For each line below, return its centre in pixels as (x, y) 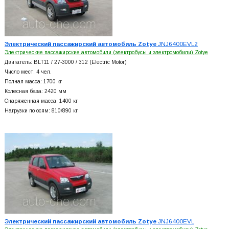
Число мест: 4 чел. (28, 72)
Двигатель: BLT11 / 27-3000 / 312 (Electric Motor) (65, 62)
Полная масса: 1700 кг (33, 81)
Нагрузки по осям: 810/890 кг (41, 110)
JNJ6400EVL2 (177, 43)
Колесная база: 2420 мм (35, 91)
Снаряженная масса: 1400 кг (41, 101)
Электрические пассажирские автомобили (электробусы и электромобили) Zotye (106, 52)
